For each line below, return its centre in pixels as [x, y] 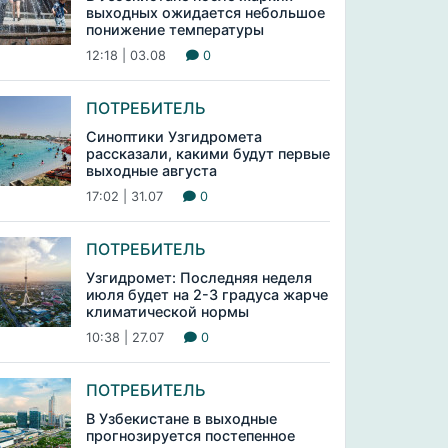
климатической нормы [167, 311]
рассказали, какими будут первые [207, 153]
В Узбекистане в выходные [181, 418]
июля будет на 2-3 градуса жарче [206, 294]
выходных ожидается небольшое [205, 12]
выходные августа [151, 170]
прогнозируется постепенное [190, 435]
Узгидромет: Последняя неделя [198, 277]
